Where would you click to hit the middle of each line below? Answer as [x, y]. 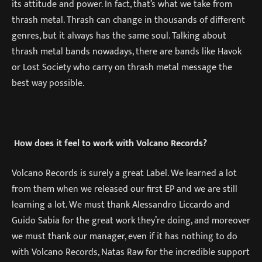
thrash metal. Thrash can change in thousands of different [128, 20]
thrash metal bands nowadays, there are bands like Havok [127, 51]
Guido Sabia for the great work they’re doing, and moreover [131, 221]
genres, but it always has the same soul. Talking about [119, 35]
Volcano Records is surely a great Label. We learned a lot [124, 173]
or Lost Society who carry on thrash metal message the [122, 67]
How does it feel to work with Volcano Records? [111, 143]
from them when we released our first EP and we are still [125, 189]
